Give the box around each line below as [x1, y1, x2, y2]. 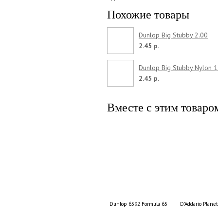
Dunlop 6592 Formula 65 [109, 200, 168, 207]
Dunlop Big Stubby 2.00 [139, 30, 208, 39]
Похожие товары [107, 8, 189, 21]
